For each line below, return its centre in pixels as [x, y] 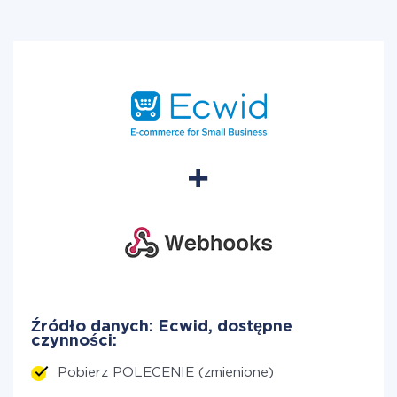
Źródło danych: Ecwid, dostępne [162, 327]
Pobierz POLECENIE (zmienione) [166, 373]
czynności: [74, 341]
